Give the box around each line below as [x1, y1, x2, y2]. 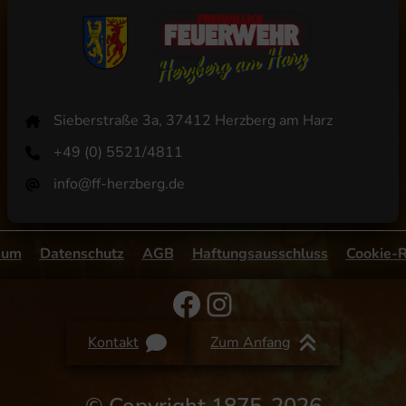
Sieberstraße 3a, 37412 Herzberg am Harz [53, 111, 333, 131]
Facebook [169, 280, 308, 325]
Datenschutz [39, 244, 124, 265]
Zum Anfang [210, 333, 290, 353]
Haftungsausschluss [191, 244, 328, 265]
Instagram [202, 280, 349, 325]
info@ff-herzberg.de [53, 174, 186, 195]
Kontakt [88, 333, 139, 353]
